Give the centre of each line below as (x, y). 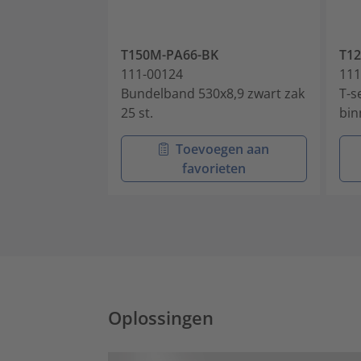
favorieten (214, 168)
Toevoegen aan (222, 149)
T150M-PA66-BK (170, 54)
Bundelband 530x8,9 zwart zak (213, 93)
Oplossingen (161, 317)
